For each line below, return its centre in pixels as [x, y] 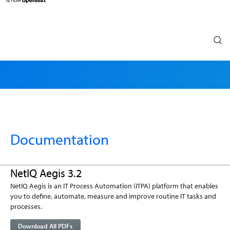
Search [167, 34]
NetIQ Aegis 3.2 [46, 173]
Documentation [60, 139]
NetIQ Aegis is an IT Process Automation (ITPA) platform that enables [114, 186]
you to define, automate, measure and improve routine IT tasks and [113, 196]
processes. [26, 206]
